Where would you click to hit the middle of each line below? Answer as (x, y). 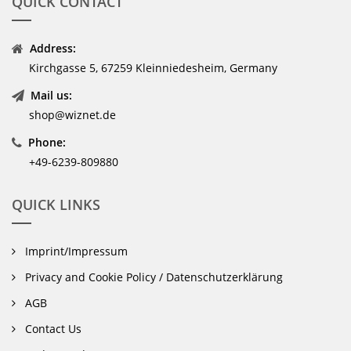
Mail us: (51, 96)
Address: (53, 49)
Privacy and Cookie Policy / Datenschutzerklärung (152, 277)
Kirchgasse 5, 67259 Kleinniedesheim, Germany (153, 68)
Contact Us (52, 329)
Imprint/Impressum (75, 251)
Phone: (47, 143)
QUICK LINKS (56, 205)
